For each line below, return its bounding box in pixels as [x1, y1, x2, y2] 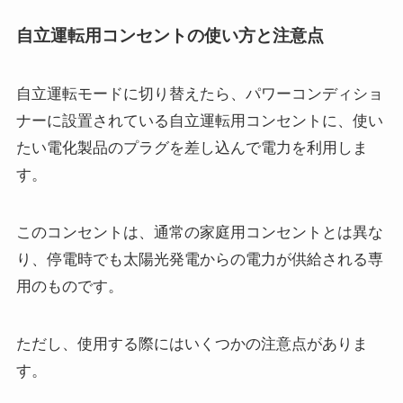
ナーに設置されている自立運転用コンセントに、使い [15, 112, 383, 130]
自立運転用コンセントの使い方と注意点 [15, 25, 324, 45]
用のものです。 [15, 278, 123, 296]
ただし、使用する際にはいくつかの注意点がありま [15, 336, 368, 354]
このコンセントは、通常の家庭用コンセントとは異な [15, 224, 383, 242]
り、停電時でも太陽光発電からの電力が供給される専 [15, 251, 383, 269]
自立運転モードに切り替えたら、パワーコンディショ [15, 85, 383, 103]
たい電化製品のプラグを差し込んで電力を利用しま [15, 139, 368, 157]
